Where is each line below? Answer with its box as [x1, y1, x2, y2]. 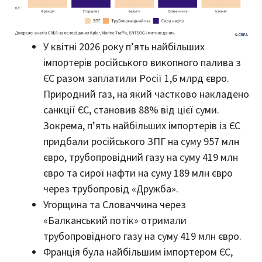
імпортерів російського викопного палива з [43, 56, 241, 70]
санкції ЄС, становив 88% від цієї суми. [43, 103, 219, 117]
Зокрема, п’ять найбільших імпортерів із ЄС [43, 119, 240, 133]
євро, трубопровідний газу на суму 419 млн [43, 150, 238, 164]
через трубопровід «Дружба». [43, 182, 178, 196]
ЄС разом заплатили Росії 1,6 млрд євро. [43, 71, 229, 85]
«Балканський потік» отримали [43, 213, 187, 227]
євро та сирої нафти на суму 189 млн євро [43, 166, 233, 180]
